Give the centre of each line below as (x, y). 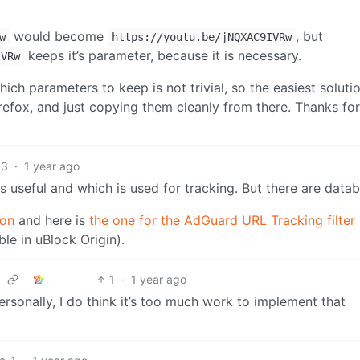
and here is (52, 220)
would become (59, 36)
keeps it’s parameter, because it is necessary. (163, 55)
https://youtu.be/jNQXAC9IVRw (202, 37)
